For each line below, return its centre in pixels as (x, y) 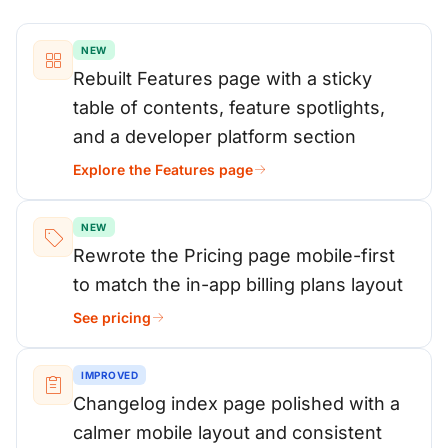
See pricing (112, 317)
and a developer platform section (214, 136)
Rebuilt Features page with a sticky (222, 78)
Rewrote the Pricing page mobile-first (234, 255)
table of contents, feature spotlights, (229, 107)
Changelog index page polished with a (236, 403)
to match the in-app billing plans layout (238, 284)
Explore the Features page (163, 169)
